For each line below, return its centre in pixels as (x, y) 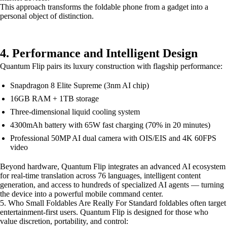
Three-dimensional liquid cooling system (75, 112)
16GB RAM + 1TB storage (54, 99)
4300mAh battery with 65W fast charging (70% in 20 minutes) (110, 125)
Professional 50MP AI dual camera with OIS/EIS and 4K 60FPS (113, 138)
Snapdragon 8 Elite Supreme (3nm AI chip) (80, 85)
